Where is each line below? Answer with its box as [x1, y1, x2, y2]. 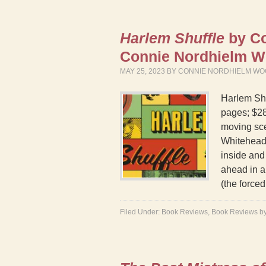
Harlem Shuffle [120, 30, 224, 46]
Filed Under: [120, 208, 161, 216]
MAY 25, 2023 [120, 67, 165, 75]
